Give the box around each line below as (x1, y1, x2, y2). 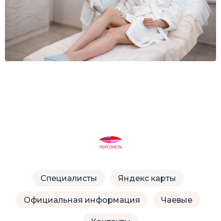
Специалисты (40, 173, 97, 183)
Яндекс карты (117, 173, 176, 183)
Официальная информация (24, 195, 140, 205)
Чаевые (161, 195, 192, 205)
